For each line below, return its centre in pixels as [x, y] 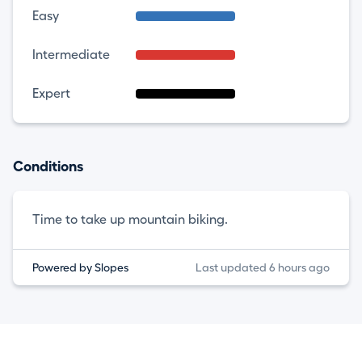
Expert [51, 94]
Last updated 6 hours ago [262, 267]
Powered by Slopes [80, 267]
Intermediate [71, 55]
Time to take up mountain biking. [130, 220]
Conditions [48, 166]
